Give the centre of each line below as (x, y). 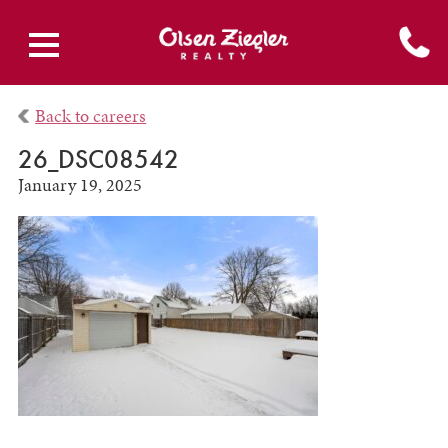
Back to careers (91, 115)
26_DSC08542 (98, 159)
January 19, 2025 (79, 185)
